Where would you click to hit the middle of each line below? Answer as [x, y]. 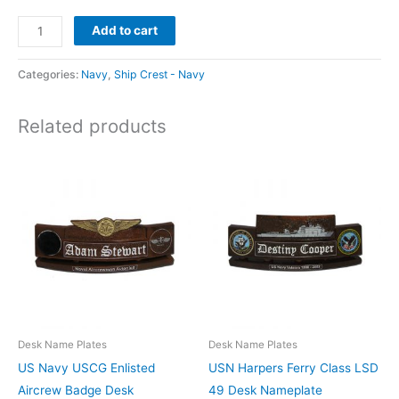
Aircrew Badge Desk [76, 390]
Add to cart [125, 30]
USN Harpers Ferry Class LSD [293, 367]
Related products [92, 126]
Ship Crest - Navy [159, 75]
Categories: [49, 75]
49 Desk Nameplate [265, 390]
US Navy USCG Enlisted [86, 367]
